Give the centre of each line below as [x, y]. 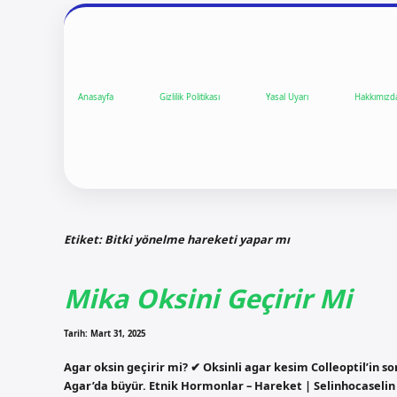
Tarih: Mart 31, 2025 [105, 334]
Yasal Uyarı [287, 97]
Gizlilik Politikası [190, 97]
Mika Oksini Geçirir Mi [208, 299]
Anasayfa [96, 97]
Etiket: [84, 239]
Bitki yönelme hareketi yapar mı [197, 239]
